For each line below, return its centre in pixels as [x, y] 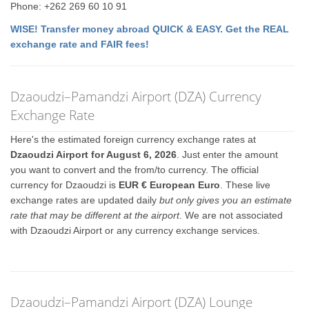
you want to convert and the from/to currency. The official [135, 170]
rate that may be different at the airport [95, 215]
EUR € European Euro [170, 185]
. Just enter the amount [228, 154]
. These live [246, 185]
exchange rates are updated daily [85, 200]
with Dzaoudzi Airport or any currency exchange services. [136, 230]
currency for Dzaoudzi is [65, 185]
